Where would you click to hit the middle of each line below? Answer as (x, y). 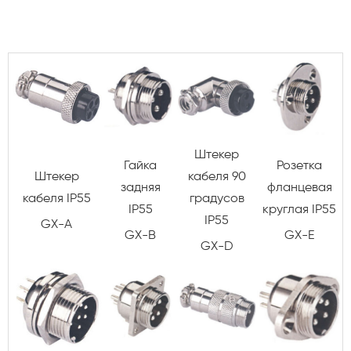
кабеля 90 (217, 177)
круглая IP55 (299, 210)
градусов (217, 199)
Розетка (299, 166)
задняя (140, 188)
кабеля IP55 (56, 199)
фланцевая (299, 188)
